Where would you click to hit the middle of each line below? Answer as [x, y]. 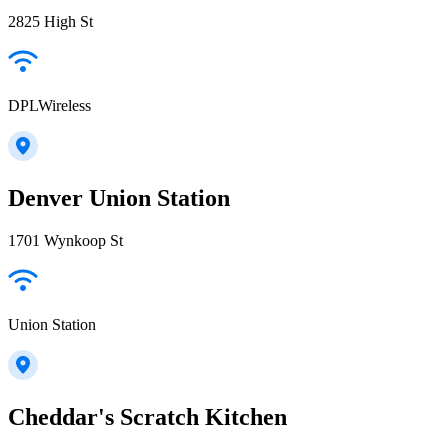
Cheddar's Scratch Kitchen [147, 416]
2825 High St [50, 21]
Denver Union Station [119, 197]
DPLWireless [49, 105]
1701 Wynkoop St [65, 240]
